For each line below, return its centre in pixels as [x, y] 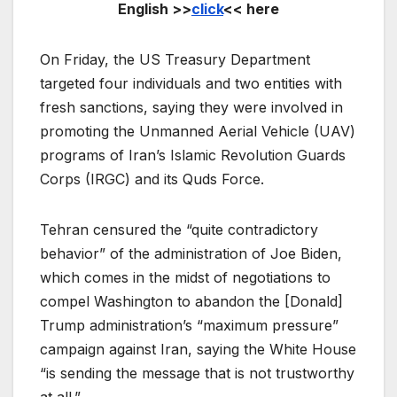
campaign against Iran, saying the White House [198, 350]
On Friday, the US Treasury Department [175, 60]
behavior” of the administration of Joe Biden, [191, 254]
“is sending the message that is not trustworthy [197, 374]
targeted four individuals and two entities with [191, 84]
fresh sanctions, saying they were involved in [191, 108]
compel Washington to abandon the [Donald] [191, 302]
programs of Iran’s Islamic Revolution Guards [193, 156]
